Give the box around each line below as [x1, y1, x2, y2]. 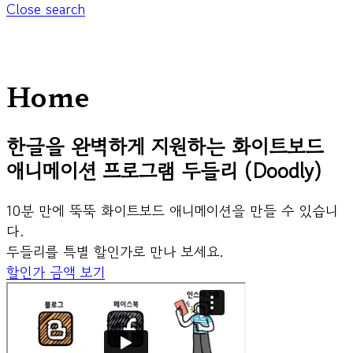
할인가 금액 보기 [6, 262, 105, 283]
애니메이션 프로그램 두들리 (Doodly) [6, 156, 321, 186]
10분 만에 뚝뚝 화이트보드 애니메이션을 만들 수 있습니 [6, 200, 337, 221]
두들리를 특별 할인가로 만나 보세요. [6, 241, 224, 262]
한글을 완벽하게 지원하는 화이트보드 [6, 132, 323, 162]
